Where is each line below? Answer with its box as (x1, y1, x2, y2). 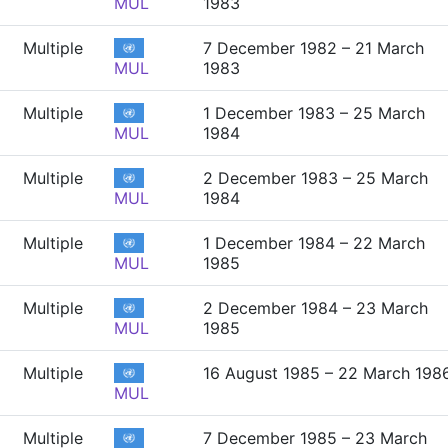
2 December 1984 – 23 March (203, 298, 428, 318)
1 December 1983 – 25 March (203, 103, 425, 123)
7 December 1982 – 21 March (203, 38, 424, 58)
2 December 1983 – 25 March (203, 168, 428, 188)
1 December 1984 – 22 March (203, 233, 425, 253)
